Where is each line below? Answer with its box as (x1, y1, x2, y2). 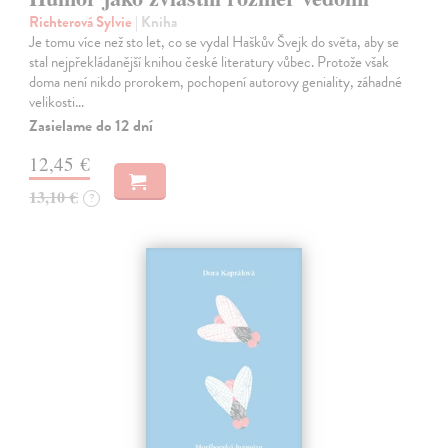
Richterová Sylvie (29, 11, 136, 34)
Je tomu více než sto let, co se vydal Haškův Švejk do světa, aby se (29, 31, 400, 54)
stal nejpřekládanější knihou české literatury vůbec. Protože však (29, 51, 390, 74)
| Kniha (135, 11, 178, 34)
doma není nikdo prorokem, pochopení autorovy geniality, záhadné (29, 71, 403, 94)
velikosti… (29, 91, 85, 114)
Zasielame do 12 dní (29, 114, 154, 139)
